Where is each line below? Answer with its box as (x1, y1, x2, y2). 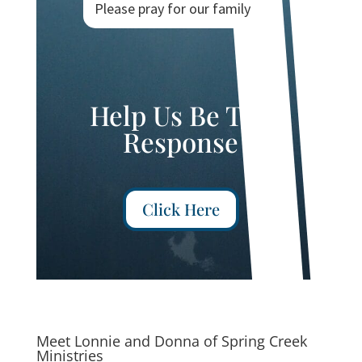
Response (123, 123, 239, 159)
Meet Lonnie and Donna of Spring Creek (36, 330, 307, 351)
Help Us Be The (89, 96, 272, 133)
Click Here (141, 197, 220, 220)
